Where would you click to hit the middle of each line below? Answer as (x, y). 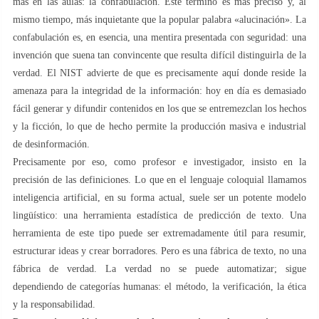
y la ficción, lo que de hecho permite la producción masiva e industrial (159, 126)
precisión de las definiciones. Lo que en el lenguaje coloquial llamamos (159, 179)
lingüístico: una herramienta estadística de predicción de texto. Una (159, 215)
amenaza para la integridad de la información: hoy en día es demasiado (159, 90)
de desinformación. (51, 144)
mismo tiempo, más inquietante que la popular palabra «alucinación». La (159, 19)
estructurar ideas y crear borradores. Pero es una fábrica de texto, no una (159, 251)
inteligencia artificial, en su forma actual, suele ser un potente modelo (159, 197)
